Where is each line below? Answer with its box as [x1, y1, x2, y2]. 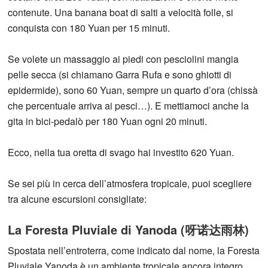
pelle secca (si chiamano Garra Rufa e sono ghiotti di [8, 68, 232, 82]
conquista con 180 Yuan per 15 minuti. [8, 21, 170, 35]
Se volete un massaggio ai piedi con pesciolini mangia [8, 52, 239, 66]
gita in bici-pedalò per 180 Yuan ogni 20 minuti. [8, 114, 208, 129]
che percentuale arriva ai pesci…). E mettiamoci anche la [8, 99, 249, 113]
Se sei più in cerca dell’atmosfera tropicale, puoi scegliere [8, 176, 252, 191]
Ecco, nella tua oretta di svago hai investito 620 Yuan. [8, 145, 234, 160]
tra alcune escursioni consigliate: [8, 192, 147, 206]
